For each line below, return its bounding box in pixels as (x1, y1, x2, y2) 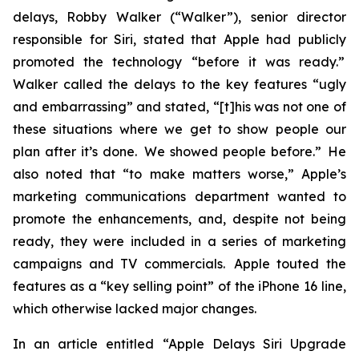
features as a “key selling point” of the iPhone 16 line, (13, 278, 346, 294)
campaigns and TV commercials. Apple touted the (13, 256, 346, 272)
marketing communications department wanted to (13, 188, 346, 204)
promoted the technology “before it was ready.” (13, 54, 346, 70)
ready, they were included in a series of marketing (13, 233, 346, 249)
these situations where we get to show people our (13, 121, 346, 137)
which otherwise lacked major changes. (13, 301, 263, 317)
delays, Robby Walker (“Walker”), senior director (13, 9, 346, 25)
